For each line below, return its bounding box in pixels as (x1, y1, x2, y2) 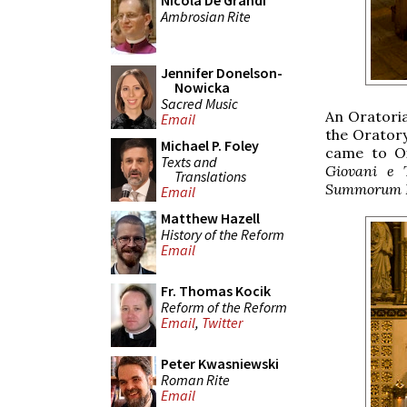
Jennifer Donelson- (161, 64, 283, 82)
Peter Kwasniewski (161, 354, 279, 372)
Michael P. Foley (161, 136, 259, 154)
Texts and (161, 152, 217, 171)
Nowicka (174, 78, 230, 96)
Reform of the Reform (161, 297, 287, 316)
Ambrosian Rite (161, 6, 251, 25)
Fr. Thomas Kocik (161, 282, 271, 300)
